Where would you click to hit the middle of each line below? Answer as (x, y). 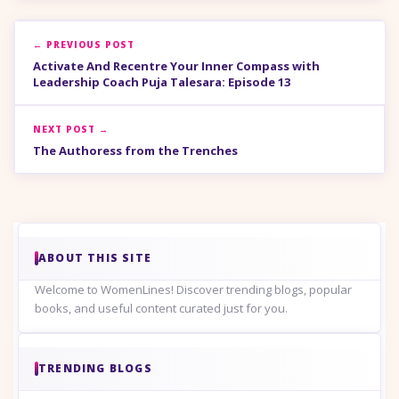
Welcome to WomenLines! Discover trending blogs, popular (193, 289)
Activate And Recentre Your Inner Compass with (176, 65)
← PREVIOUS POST (84, 44)
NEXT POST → (71, 129)
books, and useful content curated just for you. (161, 308)
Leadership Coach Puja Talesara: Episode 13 (162, 81)
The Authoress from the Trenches (135, 150)
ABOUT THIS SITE (95, 257)
